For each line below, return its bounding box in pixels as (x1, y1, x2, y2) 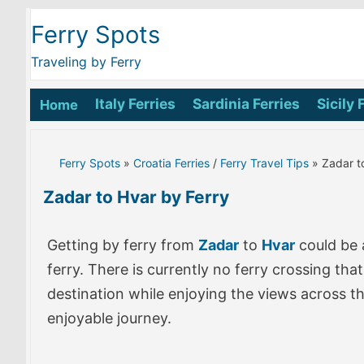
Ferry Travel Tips (220, 156, 309, 170)
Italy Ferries (95, 95, 175, 112)
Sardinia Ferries (193, 95, 300, 112)
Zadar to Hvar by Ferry (43, 187, 229, 207)
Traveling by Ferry (31, 54, 141, 70)
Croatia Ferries (133, 156, 210, 170)
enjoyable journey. (47, 310, 171, 327)
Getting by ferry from (47, 236, 198, 253)
